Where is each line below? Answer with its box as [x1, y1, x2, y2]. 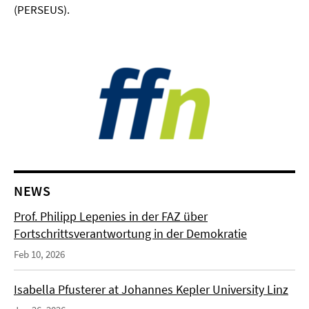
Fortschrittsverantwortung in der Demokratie [14, 226, 247, 242]
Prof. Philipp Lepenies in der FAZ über [14, 208, 208, 225]
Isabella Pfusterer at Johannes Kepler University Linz [14, 281, 288, 298]
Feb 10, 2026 [14, 248, 65, 261]
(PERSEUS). [14, 2, 70, 18]
